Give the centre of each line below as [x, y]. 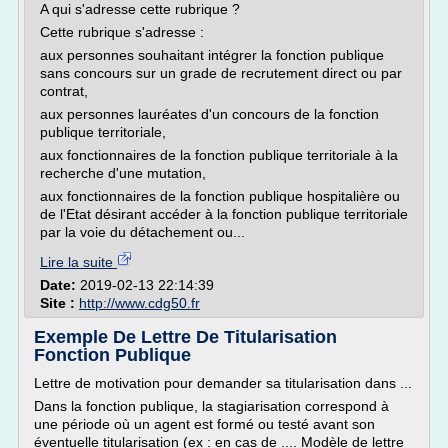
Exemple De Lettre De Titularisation [185, 337]
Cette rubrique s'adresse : [122, 32]
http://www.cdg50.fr [139, 303]
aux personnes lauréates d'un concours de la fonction [209, 114]
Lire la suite [78, 262]
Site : [59, 303]
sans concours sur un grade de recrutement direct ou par [221, 73]
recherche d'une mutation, [123, 173]
